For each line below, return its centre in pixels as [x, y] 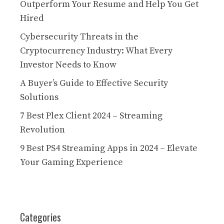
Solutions [39, 97]
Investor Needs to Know [68, 65]
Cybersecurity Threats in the [79, 37]
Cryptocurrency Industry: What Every [96, 51]
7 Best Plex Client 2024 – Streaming [91, 116]
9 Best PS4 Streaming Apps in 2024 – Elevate [109, 148]
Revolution [42, 130]
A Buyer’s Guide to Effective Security [94, 83]
